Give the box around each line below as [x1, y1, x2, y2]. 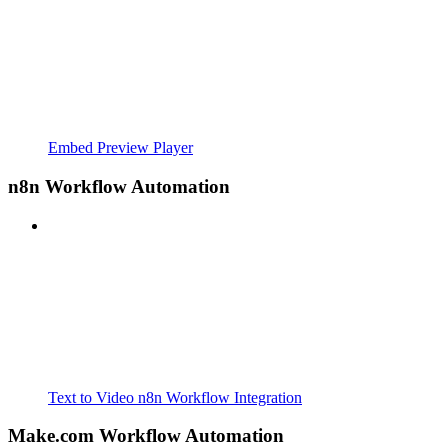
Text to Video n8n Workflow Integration [48, 388, 302, 406]
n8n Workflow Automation [8, 175, 230, 197]
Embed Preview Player [48, 139, 193, 157]
